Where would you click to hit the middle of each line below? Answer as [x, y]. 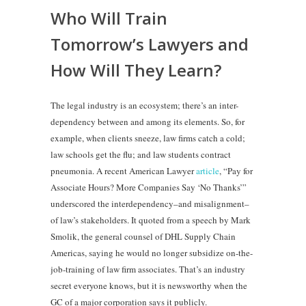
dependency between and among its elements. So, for [148, 121]
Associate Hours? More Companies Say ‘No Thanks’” [149, 187]
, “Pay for [236, 170]
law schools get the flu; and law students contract [141, 154]
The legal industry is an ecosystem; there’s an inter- [144, 105]
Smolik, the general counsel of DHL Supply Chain [143, 236]
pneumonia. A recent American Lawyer [123, 170]
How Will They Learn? [136, 70]
